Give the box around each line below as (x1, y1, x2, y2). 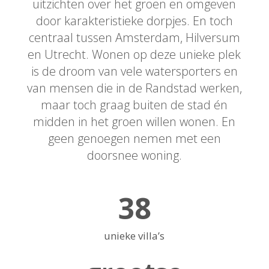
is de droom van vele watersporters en (31, 62, 238, 79)
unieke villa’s (104, 228, 165, 243)
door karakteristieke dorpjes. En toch (35, 12, 233, 29)
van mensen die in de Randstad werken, (26, 79, 242, 96)
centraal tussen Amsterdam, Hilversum (28, 29, 240, 46)
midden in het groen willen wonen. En (33, 113, 236, 130)
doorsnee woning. (86, 147, 182, 163)
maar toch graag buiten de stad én (41, 96, 228, 113)
